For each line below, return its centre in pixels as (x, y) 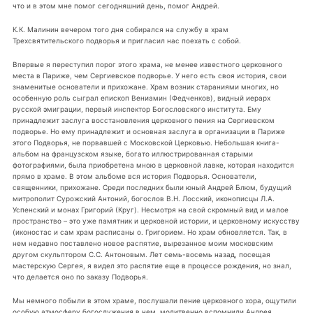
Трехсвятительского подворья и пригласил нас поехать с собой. (126, 41)
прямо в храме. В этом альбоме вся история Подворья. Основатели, (134, 176)
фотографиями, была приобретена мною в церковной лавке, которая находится (153, 165)
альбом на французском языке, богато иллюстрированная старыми (132, 154)
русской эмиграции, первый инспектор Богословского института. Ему (137, 109)
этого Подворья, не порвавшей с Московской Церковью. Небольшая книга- (146, 143)
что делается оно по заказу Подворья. (80, 277)
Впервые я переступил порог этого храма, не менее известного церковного (147, 65)
